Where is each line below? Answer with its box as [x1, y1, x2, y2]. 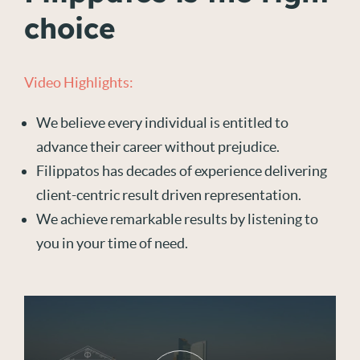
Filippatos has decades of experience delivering [36, 162, 327, 179]
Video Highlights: [24, 74, 133, 91]
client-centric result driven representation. [36, 186, 301, 203]
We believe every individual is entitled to [36, 114, 288, 131]
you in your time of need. [36, 235, 188, 252]
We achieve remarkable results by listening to [36, 211, 318, 227]
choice [24, 10, 116, 46]
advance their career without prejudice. [36, 138, 280, 155]
